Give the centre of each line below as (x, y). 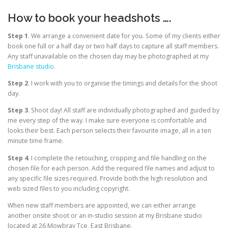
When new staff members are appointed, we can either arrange (102, 205)
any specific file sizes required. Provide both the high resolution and (107, 178)
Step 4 (18, 158)
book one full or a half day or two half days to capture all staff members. (113, 46)
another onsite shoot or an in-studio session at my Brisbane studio (105, 215)
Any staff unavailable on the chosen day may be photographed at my (108, 56)
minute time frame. (36, 141)
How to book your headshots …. (90, 18)
